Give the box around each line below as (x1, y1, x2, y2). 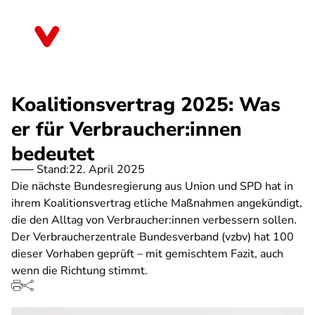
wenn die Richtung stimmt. (11, 263, 148, 278)
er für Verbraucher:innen (11, 116, 242, 143)
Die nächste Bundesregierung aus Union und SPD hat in (11, 179, 293, 194)
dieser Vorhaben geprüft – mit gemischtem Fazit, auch (11, 246, 283, 262)
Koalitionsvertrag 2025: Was (11, 91, 281, 118)
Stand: (37, 162, 69, 177)
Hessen (73, 34, 110, 49)
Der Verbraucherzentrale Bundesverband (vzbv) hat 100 (11, 229, 294, 245)
